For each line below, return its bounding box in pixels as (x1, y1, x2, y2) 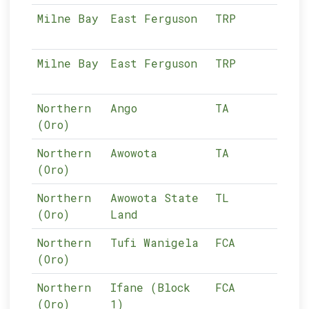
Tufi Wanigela (110, 235, 199, 250)
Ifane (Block (110, 280, 191, 295)
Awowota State (110, 190, 199, 205)
